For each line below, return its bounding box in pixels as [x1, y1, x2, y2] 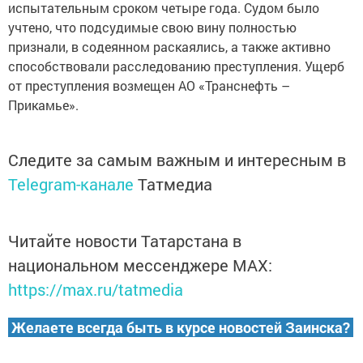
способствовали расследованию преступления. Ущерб [8, 58, 344, 75]
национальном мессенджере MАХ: [8, 254, 272, 276]
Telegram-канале [8, 173, 134, 195]
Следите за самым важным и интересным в [8, 149, 346, 171]
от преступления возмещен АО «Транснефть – [8, 77, 290, 95]
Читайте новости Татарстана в [8, 230, 241, 252]
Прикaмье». [8, 96, 79, 114]
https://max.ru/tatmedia [8, 279, 183, 301]
